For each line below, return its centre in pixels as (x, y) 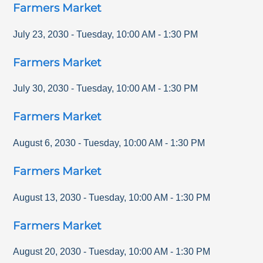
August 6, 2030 (45, 143)
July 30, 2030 (41, 89)
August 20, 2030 (47, 252)
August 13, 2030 (47, 197)
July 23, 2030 (41, 34)
